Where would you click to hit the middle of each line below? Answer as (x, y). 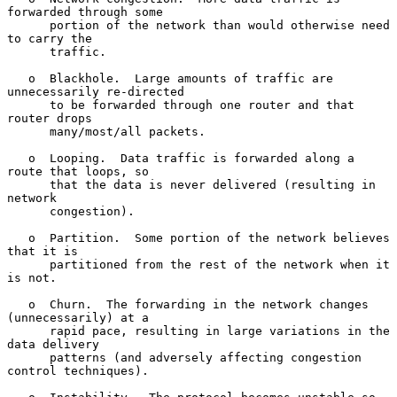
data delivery (53, 344)
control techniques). (78, 370)
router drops (50, 118)
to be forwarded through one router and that (28, 105)
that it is (43, 251)
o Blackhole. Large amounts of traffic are (18, 78)
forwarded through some (85, 12)
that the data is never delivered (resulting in (28, 184)
